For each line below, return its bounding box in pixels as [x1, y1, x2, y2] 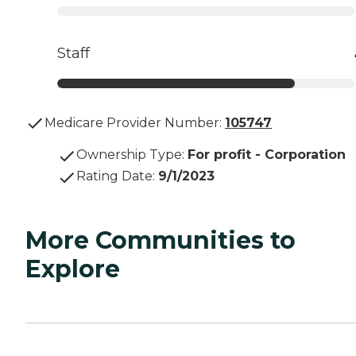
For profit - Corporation [188, 147, 346, 163]
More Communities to [25, 226, 296, 256]
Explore [25, 254, 120, 284]
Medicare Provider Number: [44, 115, 222, 131]
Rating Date [76, 168, 153, 184]
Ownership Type [76, 147, 182, 163]
